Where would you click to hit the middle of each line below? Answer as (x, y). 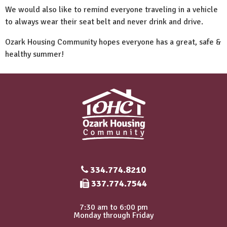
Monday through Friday (113, 216)
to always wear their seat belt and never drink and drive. (104, 22)
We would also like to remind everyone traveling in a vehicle (111, 9)
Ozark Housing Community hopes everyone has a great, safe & (113, 42)
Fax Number (104, 183)
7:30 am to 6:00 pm (113, 207)
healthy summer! (34, 54)
